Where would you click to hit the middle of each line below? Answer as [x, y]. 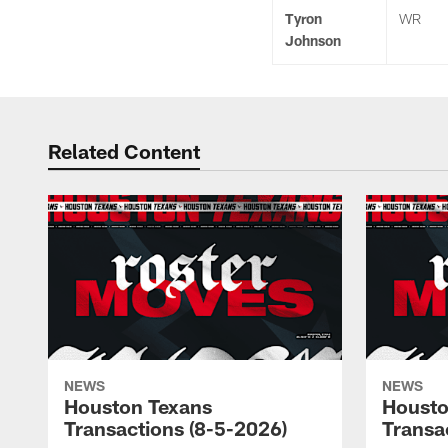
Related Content [124, 151]
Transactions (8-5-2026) [175, 428]
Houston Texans [138, 406]
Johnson [313, 40]
